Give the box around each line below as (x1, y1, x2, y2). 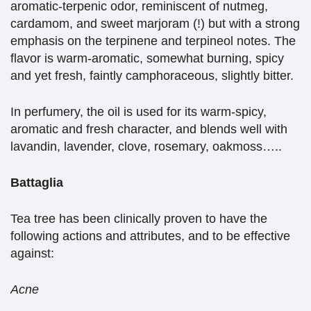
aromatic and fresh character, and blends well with (10, 122, 287, 137)
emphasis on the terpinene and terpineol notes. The (10, 34, 296, 49)
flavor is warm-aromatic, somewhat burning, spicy (10, 51, 284, 66)
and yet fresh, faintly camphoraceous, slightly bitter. (10, 69, 294, 83)
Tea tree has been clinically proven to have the (10, 212, 267, 226)
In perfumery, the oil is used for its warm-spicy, (10, 105, 267, 119)
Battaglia (10, 176, 63, 190)
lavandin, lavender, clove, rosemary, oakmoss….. (10, 140, 282, 154)
